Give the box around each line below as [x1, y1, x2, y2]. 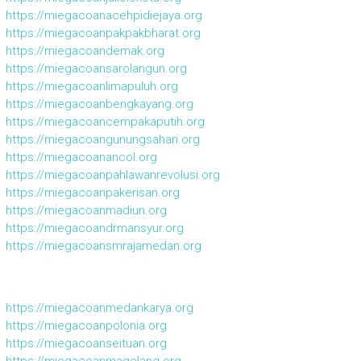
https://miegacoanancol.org [5, 150, 157, 165]
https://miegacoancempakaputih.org [5, 114, 205, 130]
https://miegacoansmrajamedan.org [5, 239, 201, 254]
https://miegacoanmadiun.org [5, 203, 167, 218]
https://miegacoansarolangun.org [5, 61, 187, 77]
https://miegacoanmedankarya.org [5, 301, 193, 316]
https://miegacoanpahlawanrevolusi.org [5, 168, 220, 183]
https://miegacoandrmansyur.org [5, 221, 184, 236]
